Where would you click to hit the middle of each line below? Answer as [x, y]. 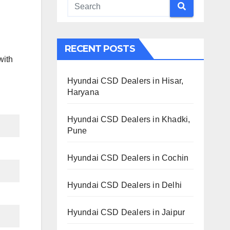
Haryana [83, 92]
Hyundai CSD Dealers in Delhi [124, 185]
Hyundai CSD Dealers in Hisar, [125, 81]
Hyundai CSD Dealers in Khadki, [129, 119]
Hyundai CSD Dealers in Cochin [128, 158]
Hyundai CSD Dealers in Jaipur [126, 212]
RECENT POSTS [100, 49]
